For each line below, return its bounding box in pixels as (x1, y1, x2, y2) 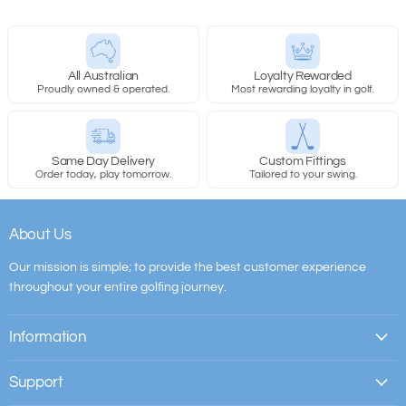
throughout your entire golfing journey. (9, 279, 227, 294)
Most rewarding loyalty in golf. (231, 82, 374, 95)
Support (9, 373, 63, 391)
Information (9, 328, 87, 345)
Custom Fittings (259, 154, 346, 168)
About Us (9, 226, 72, 243)
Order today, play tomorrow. (35, 168, 171, 180)
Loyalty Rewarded (254, 69, 352, 82)
